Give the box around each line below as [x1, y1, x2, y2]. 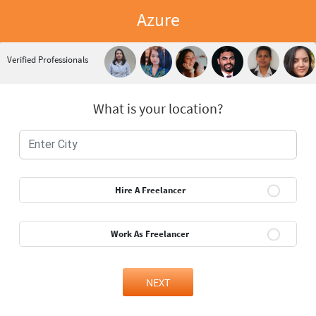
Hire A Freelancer [114, 184, 186, 196]
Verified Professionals [7, 54, 88, 66]
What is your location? [92, 99, 224, 117]
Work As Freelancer [111, 228, 189, 240]
